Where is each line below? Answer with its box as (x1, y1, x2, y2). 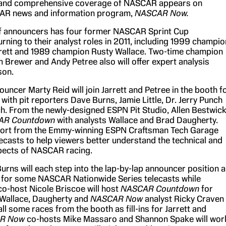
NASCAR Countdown (120, 183, 201, 194)
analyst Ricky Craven (144, 193, 224, 204)
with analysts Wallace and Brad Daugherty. (56, 115, 218, 125)
